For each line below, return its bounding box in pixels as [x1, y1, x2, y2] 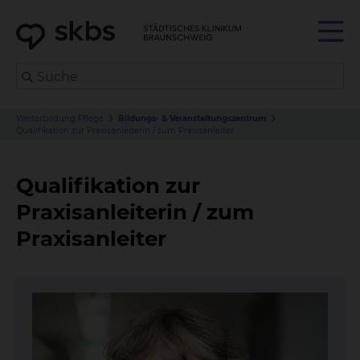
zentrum [231, 113, 266, 124]
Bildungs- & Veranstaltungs [118, 113, 231, 124]
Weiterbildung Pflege [16, 113, 104, 124]
